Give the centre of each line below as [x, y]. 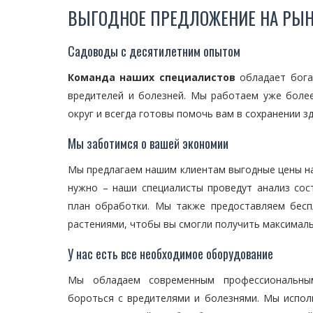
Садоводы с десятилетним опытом [154, 51]
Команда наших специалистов [152, 77]
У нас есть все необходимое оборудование [170, 254]
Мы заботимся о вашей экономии [148, 143]
